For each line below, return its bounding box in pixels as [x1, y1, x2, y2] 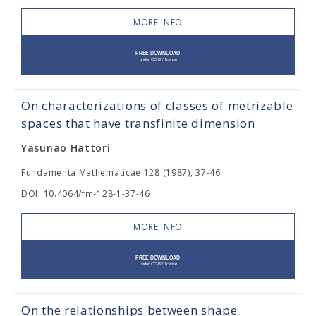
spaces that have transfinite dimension [21, 115, 255, 131]
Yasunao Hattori [21, 141, 111, 154]
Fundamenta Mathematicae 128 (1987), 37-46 [21, 166, 221, 178]
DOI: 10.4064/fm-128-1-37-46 [21, 188, 150, 200]
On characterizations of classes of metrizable [21, 97, 293, 114]
